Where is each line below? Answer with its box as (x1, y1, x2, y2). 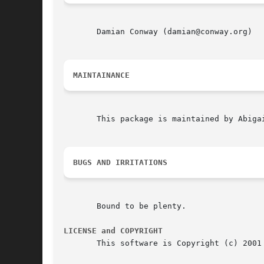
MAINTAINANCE (73, 71, 130, 80)
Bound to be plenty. (64, 202, 186, 211)
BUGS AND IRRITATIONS (73, 158, 167, 167)
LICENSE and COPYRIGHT (64, 226, 163, 236)
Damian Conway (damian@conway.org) (64, 27, 252, 37)
